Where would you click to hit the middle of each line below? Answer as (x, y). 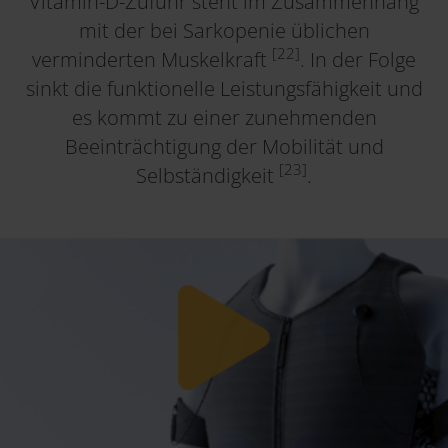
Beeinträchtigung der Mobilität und (224, 146)
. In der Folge (358, 59)
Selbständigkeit (207, 175)
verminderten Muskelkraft (152, 59)
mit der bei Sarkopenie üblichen (224, 30)
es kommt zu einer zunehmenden (224, 117)
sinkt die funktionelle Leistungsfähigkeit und (224, 88)
